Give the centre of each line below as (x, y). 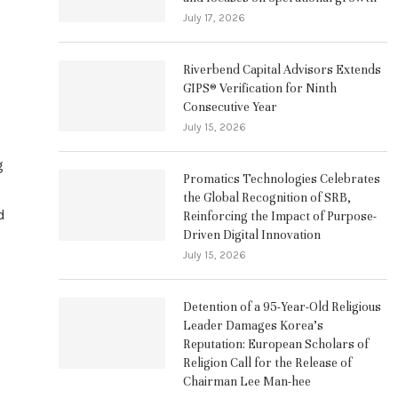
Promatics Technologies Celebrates (282, 179)
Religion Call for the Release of (267, 362)
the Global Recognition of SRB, (267, 197)
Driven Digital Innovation (252, 235)
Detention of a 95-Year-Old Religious (282, 306)
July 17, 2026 (214, 17)
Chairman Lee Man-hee (247, 381)
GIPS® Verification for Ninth (260, 88)
